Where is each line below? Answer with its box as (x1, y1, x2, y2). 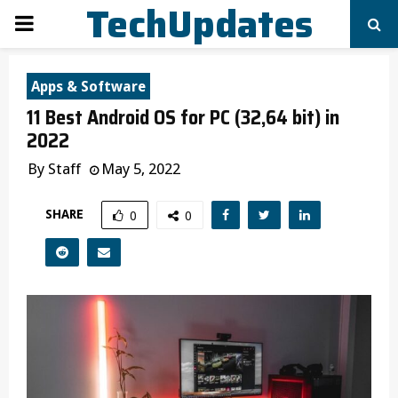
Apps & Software (31, 78, 146, 95)
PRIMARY (13, 11, 100, 36)
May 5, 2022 (101, 160, 180, 178)
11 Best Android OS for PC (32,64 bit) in (27, 102, 339, 133)
